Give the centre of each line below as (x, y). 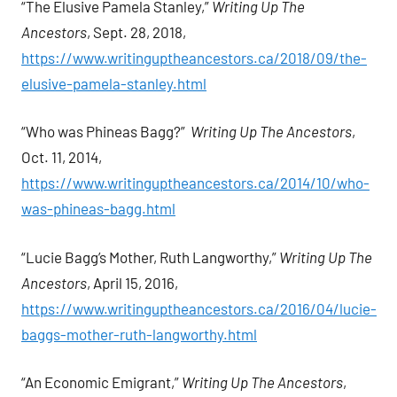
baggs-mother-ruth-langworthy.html (139, 334)
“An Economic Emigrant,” (101, 382)
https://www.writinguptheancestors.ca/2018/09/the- (194, 57)
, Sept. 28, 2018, (136, 31)
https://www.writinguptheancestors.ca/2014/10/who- (195, 183)
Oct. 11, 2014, (62, 157)
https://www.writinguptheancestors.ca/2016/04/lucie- (199, 308)
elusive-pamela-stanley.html (114, 83)
